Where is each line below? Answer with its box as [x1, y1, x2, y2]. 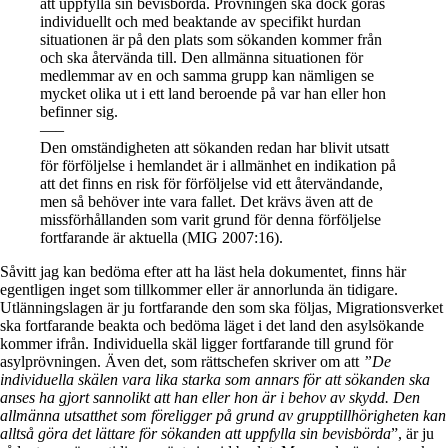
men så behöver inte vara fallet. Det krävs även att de [40, 192, 373, 210]
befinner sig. [40, 102, 118, 120]
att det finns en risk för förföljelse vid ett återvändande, [40, 174, 383, 192]
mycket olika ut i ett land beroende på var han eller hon [40, 84, 386, 102]
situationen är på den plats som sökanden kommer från [40, 30, 382, 48]
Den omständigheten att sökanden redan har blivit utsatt [40, 138, 389, 156]
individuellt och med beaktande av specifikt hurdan [40, 12, 361, 30]
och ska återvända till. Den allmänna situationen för [40, 48, 363, 66]
